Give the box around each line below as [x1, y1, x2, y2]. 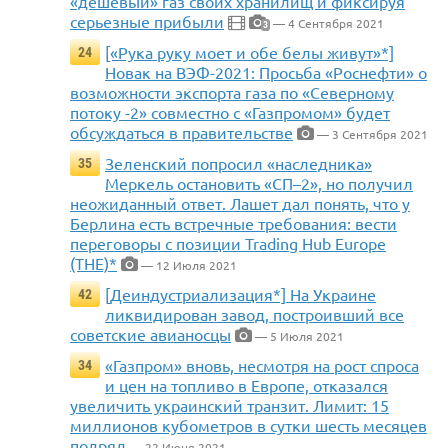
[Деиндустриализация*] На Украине [105, 284, 376, 305]
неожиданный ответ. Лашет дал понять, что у [70, 193, 410, 214]
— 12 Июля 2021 [138, 257, 237, 274]
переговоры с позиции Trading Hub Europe [70, 233, 386, 254]
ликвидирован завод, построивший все [105, 304, 404, 325]
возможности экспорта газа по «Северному [70, 82, 394, 103]
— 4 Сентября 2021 [270, 15, 384, 32]
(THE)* [70, 253, 117, 274]
